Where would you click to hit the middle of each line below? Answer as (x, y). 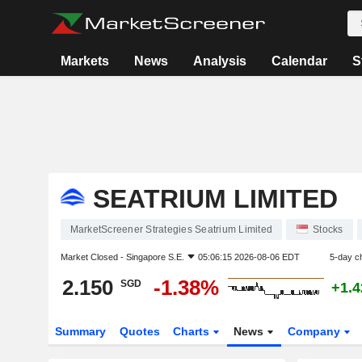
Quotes (139, 331)
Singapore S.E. (155, 257)
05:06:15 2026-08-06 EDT (248, 257)
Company (316, 331)
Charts (193, 331)
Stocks (328, 229)
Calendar (299, 61)
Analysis (219, 61)
